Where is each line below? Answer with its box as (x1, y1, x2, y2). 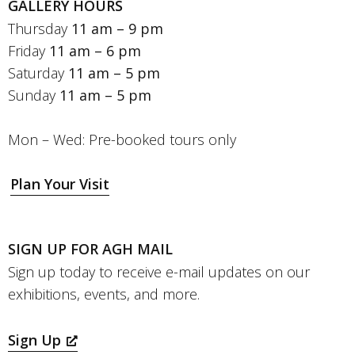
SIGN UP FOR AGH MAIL (8, 239, 173, 259)
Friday (8, 41, 49, 61)
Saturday (8, 63, 68, 83)
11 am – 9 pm (71, 19, 163, 39)
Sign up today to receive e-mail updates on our (8, 262, 310, 282)
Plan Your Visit (10, 174, 109, 194)
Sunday (8, 86, 59, 105)
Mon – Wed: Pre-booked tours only (8, 130, 236, 150)
